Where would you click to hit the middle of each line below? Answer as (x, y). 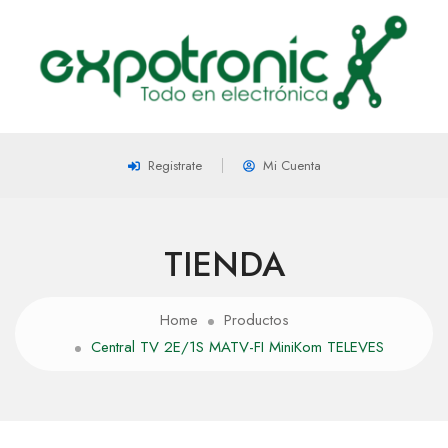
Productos (256, 320)
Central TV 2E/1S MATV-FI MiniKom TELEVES (237, 347)
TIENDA (224, 265)
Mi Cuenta (291, 166)
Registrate (174, 166)
